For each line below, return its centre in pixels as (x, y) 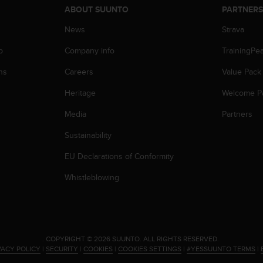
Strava (233, 29)
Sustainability (88, 135)
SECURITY (62, 248)
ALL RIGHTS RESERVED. (182, 238)
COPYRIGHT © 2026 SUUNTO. (94, 238)
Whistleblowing (92, 177)
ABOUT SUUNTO (96, 9)
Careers (79, 71)
